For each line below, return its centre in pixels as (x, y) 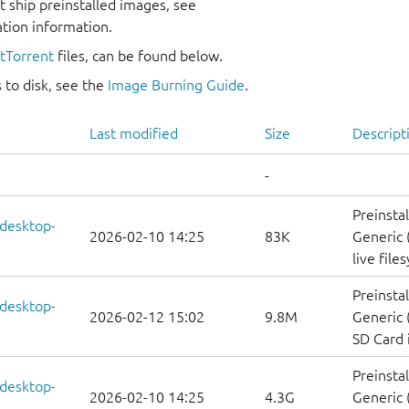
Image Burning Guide (176, 85)
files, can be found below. (138, 56)
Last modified (134, 134)
